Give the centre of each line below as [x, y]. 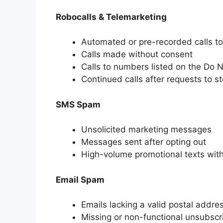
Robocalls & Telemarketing [111, 17]
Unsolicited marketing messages [146, 130]
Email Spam [80, 179]
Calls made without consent [137, 55]
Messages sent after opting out [144, 142]
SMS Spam [78, 104]
